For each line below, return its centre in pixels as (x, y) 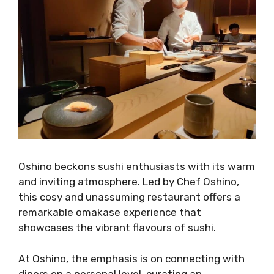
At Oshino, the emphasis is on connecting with (131, 258)
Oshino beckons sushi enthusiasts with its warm (137, 167)
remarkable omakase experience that (110, 213)
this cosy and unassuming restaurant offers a (129, 197)
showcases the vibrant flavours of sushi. (117, 228)
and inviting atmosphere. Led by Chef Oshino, (129, 182)
